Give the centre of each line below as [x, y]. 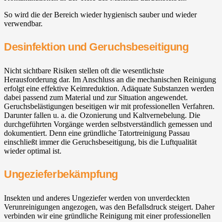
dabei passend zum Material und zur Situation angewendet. [96, 98]
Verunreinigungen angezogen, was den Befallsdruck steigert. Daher [109, 207]
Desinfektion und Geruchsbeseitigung [96, 47]
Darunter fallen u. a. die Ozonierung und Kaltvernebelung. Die [102, 115]
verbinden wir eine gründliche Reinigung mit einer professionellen [107, 216]
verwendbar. [23, 23]
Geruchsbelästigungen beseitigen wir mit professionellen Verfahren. [109, 107]
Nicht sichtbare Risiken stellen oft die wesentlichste [84, 71]
